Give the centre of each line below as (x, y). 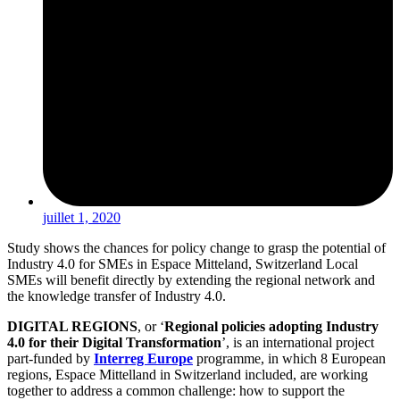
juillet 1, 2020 (82, 218)
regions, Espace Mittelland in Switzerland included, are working (187, 375)
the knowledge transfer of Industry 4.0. (117, 296)
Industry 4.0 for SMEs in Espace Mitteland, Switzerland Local (183, 264)
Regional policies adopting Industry (271, 327)
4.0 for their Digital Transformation (114, 343)
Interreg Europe (143, 359)
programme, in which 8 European (289, 359)
